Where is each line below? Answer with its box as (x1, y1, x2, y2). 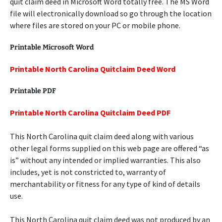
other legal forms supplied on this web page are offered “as (10, 143, 209, 153)
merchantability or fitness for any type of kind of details (10, 179, 200, 189)
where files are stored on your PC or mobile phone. (10, 20, 180, 30)
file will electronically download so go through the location (10, 8, 212, 18)
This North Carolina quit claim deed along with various (10, 131, 194, 141)
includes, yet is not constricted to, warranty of (10, 167, 166, 177)
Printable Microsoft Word (10, 43, 94, 52)
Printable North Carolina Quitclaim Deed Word (10, 64, 175, 74)
